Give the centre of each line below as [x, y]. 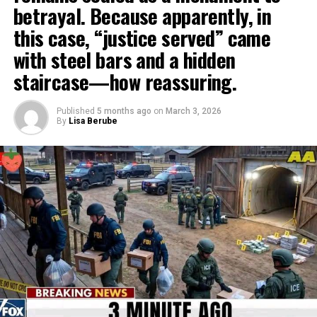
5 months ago [124, 111]
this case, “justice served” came [142, 38]
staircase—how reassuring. [125, 81]
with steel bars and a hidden [124, 59]
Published [75, 111]
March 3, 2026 [193, 111]
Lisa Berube [93, 121]
